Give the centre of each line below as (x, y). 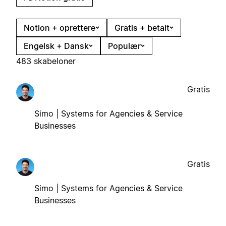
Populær (124, 46)
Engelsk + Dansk (56, 46)
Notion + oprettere (60, 27)
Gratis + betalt (142, 27)
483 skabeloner (46, 61)
